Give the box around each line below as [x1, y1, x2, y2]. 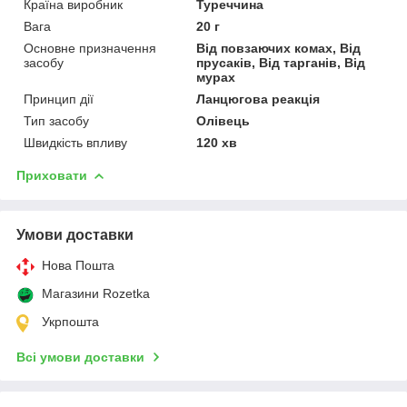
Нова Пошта [42, 257, 114, 273]
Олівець [196, 113, 251, 128]
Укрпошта [42, 313, 99, 329]
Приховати [16, 167, 87, 183]
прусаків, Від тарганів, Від [196, 55, 366, 70]
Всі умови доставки [16, 349, 144, 364]
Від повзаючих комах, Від [196, 40, 362, 55]
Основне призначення [24, 40, 156, 55]
